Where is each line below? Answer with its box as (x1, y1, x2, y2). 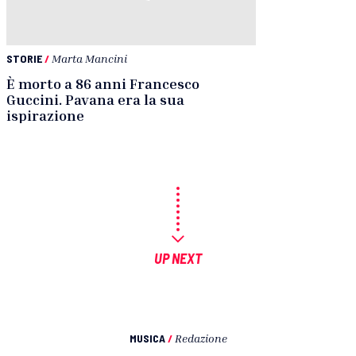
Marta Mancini (52, 51, 127, 65)
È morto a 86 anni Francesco (6, 74, 199, 92)
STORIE (6, 51, 42, 65)
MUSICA (129, 331, 165, 345)
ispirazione (6, 106, 84, 124)
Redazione (174, 331, 227, 345)
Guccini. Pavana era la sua (6, 90, 184, 108)
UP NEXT (154, 249, 202, 267)
